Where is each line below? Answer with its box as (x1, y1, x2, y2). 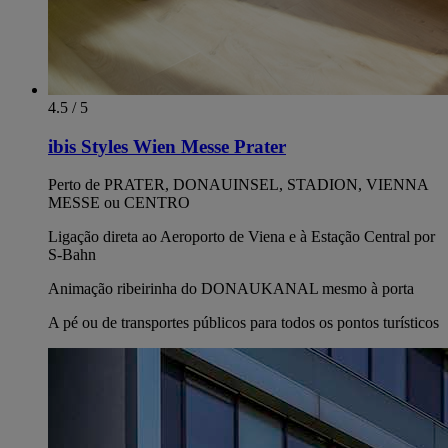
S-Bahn (48, 246, 96, 264)
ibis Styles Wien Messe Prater (48, 135, 286, 157)
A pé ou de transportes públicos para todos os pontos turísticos (48, 314, 439, 332)
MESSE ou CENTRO (48, 194, 190, 212)
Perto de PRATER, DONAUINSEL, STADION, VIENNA (48, 176, 428, 194)
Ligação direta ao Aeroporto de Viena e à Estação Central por (48, 228, 435, 246)
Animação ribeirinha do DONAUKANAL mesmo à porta (48, 280, 414, 298)
